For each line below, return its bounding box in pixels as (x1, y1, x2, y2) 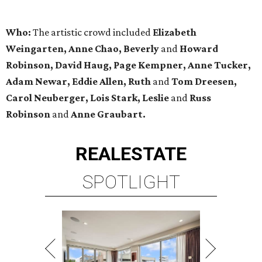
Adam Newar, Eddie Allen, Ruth (6, 75, 151, 88)
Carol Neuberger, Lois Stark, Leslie (6, 92, 169, 104)
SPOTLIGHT (82, 171, 180, 194)
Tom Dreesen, (171, 75, 237, 88)
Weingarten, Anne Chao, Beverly (6, 43, 161, 55)
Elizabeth (153, 26, 196, 39)
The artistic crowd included (33, 26, 153, 39)
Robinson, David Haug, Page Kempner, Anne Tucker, (6, 59, 251, 71)
